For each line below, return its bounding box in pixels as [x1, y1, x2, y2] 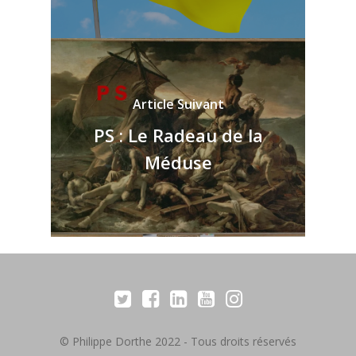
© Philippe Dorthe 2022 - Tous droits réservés [60, 333, 296, 349]
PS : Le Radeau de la [93, 122, 263, 147]
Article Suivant [132, 95, 224, 113]
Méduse [144, 149, 212, 174]
